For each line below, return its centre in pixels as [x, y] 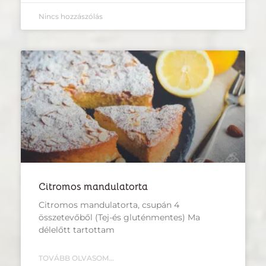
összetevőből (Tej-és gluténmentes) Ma [119, 217]
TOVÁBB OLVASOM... [76, 258]
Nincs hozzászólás [71, 16]
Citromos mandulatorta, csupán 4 [109, 205]
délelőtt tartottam [77, 229]
